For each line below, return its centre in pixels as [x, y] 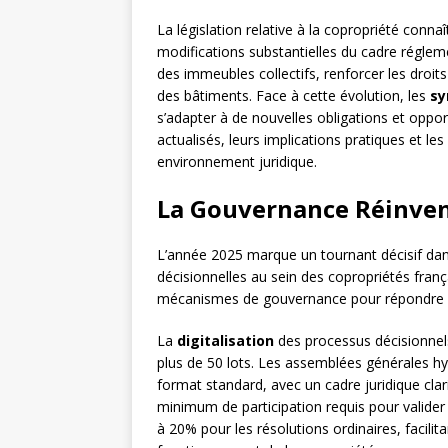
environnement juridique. [237, 162]
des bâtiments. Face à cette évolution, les [293, 96]
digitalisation [225, 341]
